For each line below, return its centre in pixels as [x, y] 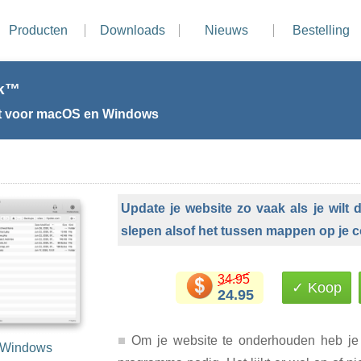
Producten [38, 30]
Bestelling [321, 30]
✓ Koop [316, 288]
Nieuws [226, 30]
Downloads [132, 30]
